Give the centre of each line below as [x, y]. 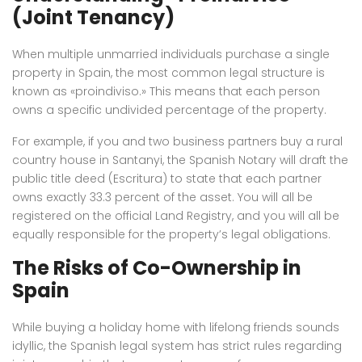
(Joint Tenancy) [93, 17]
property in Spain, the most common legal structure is [168, 72]
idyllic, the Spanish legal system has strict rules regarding [177, 345]
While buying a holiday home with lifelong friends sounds [176, 327]
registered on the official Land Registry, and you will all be [176, 215]
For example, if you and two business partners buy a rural [177, 141]
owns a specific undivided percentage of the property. [169, 109]
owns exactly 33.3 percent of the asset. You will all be [162, 197]
